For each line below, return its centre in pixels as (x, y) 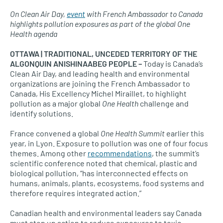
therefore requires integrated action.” (76, 193)
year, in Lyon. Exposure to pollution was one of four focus (109, 143)
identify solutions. (42, 113)
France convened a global (55, 133)
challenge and (164, 103)
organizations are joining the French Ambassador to (100, 83)
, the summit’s (176, 153)
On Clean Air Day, (38, 14)
